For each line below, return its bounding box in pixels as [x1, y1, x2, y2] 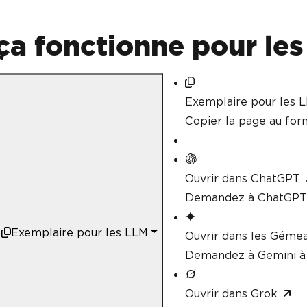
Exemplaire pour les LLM [11, 225, 149, 239]
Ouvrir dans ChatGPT [185, 172, 300, 185]
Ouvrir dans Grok [185, 287, 278, 300]
